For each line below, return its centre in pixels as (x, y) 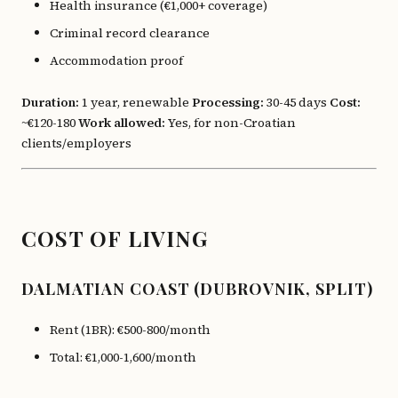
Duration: (50, 102)
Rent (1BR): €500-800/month (130, 330)
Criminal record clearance (130, 33)
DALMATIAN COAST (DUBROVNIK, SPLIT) (197, 289)
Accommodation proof (116, 60)
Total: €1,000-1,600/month (123, 357)
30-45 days (297, 102)
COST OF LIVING (115, 238)
